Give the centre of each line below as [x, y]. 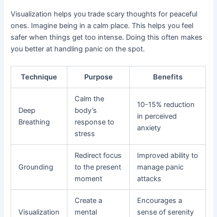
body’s [86, 111]
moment [89, 179]
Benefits [168, 77]
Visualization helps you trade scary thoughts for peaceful [104, 14]
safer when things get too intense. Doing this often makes [107, 38]
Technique [39, 77]
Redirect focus [98, 156]
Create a [89, 201]
